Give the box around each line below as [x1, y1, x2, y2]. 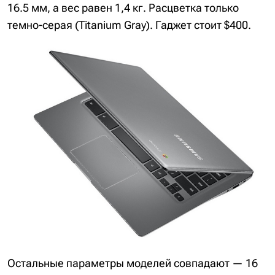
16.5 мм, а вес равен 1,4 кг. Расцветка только [7, 1, 239, 15]
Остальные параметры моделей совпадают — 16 [7, 257, 258, 270]
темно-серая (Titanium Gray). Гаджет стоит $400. [7, 18, 251, 32]
